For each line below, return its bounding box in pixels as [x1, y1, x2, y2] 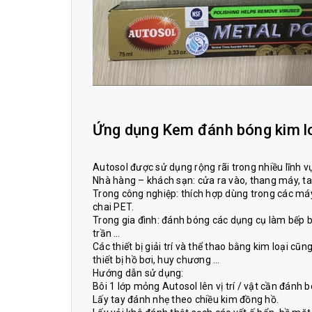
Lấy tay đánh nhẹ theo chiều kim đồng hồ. [93, 293, 279, 305]
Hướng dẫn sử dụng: [93, 267, 184, 279]
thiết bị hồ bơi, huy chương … [93, 253, 220, 265]
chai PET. [93, 201, 134, 212]
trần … [93, 227, 120, 239]
